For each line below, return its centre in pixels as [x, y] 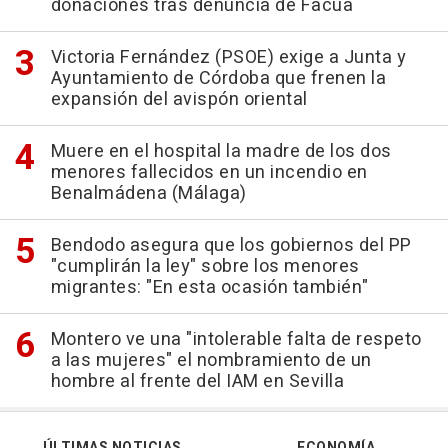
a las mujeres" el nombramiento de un [211, 361]
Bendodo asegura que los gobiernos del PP [231, 246]
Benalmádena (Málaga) [148, 194]
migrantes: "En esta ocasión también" [209, 288]
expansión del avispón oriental [179, 100]
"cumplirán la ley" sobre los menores [205, 267]
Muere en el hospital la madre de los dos [221, 152]
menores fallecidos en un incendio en [209, 173]
